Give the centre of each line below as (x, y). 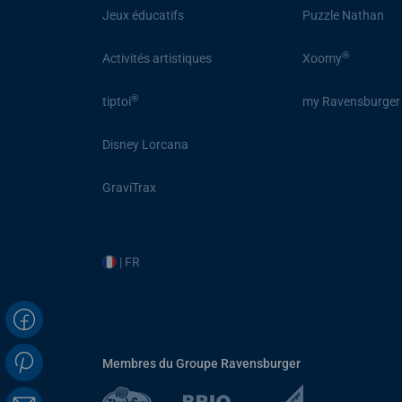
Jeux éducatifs (143, 16)
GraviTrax (129, 188)
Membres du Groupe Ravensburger (201, 363)
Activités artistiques (157, 59)
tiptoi (117, 102)
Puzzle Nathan (344, 16)
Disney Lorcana (145, 145)
